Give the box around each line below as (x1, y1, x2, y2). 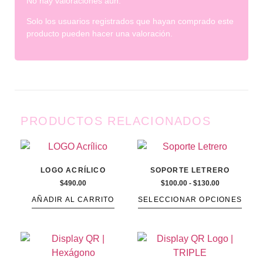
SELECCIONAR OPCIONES (138, 195, 242, 204)
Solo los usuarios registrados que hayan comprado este (26, 16, 234, 26)
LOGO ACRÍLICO (41, 166, 106, 174)
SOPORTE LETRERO (150, 166, 230, 174)
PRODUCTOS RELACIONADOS (21, 114, 211, 127)
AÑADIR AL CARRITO (32, 195, 114, 204)
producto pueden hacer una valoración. (26, 29, 173, 39)
